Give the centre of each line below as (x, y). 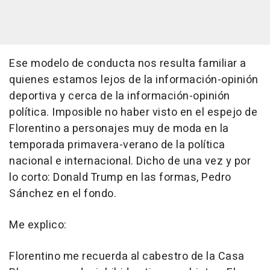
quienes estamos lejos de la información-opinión (134, 80)
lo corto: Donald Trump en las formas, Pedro (120, 177)
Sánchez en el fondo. (63, 194)
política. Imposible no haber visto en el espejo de (133, 112)
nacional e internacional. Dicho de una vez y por (130, 161)
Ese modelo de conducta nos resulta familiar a (128, 64)
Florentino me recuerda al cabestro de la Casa (127, 256)
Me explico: (38, 225)
